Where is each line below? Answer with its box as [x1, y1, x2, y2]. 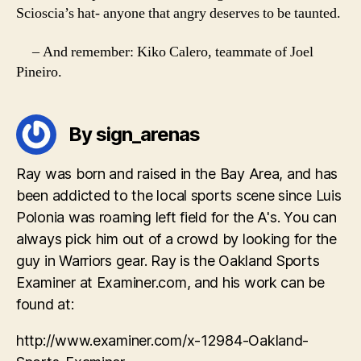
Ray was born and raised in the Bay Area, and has [16, 164, 338, 182]
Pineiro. [16, 62, 62, 81]
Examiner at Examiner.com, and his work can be [16, 273, 325, 291]
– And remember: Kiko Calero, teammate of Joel [16, 42, 313, 61]
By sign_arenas [68, 122, 201, 146]
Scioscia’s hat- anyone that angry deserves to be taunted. [16, 4, 341, 23]
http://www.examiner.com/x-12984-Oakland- [16, 331, 309, 349]
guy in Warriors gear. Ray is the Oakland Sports [16, 251, 320, 269]
